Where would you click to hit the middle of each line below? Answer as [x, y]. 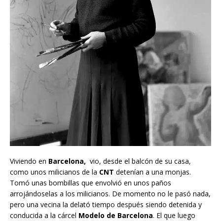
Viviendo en [29, 161]
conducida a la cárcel [44, 215]
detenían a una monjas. [153, 172]
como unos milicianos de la [55, 172]
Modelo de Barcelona [116, 215]
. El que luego [174, 215]
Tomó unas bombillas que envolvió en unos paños [91, 183]
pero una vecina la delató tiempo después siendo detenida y [106, 204]
